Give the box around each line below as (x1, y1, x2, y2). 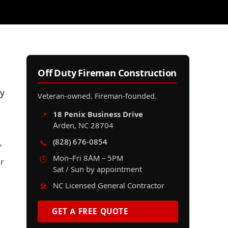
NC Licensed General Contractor (53, 181, 164, 191)
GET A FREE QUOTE (52, 207, 129, 217)
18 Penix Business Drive (53, 110, 143, 120)
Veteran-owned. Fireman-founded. (38, 92, 157, 101)
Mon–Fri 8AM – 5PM (53, 154, 123, 163)
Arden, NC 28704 (53, 121, 113, 131)
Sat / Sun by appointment (53, 165, 142, 175)
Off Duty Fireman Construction (38, 67, 177, 79)
